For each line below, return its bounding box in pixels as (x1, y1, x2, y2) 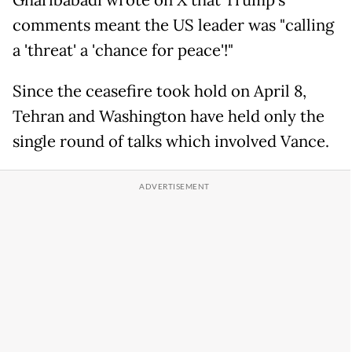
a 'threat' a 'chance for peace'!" (13, 40, 233, 61)
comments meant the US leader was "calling (13, 15, 334, 36)
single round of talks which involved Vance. (13, 131, 329, 152)
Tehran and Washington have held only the (13, 106, 324, 127)
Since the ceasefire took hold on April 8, (13, 81, 306, 102)
